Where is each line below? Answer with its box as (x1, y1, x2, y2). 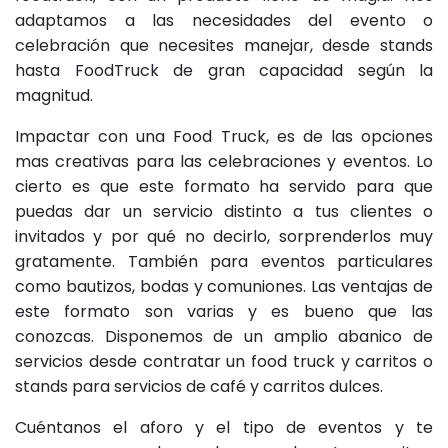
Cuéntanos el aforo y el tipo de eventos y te (15, 415, 433, 439)
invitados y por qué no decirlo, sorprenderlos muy (15, 224, 433, 248)
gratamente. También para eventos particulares (15, 249, 433, 273)
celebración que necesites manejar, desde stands (15, 33, 433, 57)
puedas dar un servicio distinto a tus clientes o (15, 199, 433, 223)
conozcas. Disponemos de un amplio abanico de (15, 324, 433, 348)
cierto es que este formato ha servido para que (15, 174, 433, 198)
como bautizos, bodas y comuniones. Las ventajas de (15, 274, 433, 298)
